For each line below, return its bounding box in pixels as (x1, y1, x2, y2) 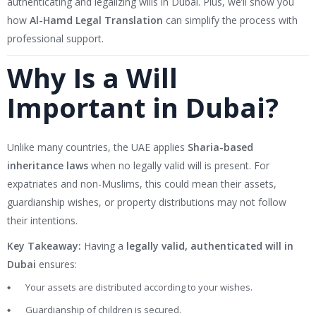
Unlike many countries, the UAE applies (7, 140, 188, 154)
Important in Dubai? (7, 89, 279, 126)
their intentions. (7, 214, 78, 228)
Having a (81, 239, 126, 253)
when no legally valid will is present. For (88, 159, 269, 173)
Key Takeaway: (7, 239, 81, 253)
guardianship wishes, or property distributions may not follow (7, 195, 286, 209)
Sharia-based (188, 140, 253, 154)
